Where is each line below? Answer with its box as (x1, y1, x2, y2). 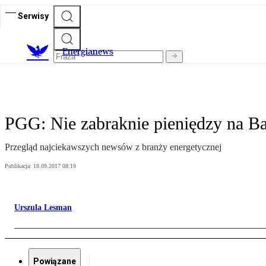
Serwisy (18, 11, 49, 21)
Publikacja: (5, 163, 33, 170)
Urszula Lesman (14, 203, 72, 213)
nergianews (68, 46, 113, 58)
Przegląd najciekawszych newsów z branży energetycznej (5, 142, 221, 153)
